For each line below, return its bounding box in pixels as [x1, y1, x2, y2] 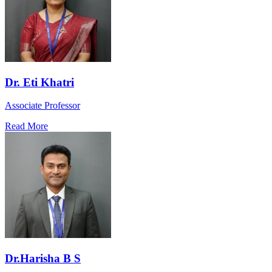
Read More [5, 121, 48, 132]
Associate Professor [5, 100, 80, 111]
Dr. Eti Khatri [5, 75, 74, 89]
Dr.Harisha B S [5, 252, 81, 265]
